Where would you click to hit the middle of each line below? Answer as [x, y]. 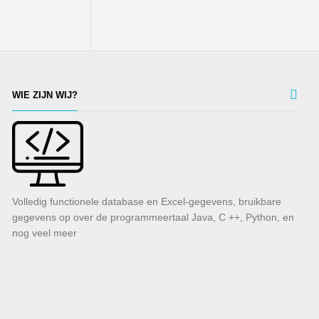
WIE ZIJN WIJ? [45, 95]
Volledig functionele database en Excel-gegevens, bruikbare [147, 202]
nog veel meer [45, 233]
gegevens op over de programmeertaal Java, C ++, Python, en [153, 218]
